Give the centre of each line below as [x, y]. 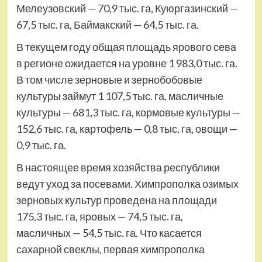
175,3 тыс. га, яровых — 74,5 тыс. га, [99, 216]
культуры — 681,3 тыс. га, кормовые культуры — [128, 112]
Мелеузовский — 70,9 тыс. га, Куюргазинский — [127, 8]
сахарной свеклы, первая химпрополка [110, 249]
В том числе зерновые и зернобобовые [109, 80]
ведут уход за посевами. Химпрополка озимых [127, 184]
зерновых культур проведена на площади [116, 200]
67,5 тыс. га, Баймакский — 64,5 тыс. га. [107, 25]
